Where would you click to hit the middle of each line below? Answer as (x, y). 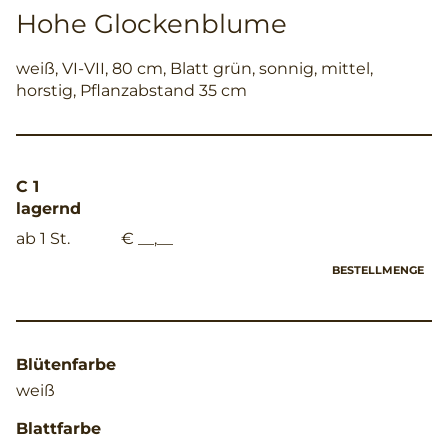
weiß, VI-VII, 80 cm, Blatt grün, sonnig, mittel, (194, 68)
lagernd (48, 208)
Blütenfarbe (66, 364)
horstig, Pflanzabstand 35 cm (131, 90)
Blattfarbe (58, 428)
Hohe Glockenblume (151, 23)
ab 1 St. (43, 238)
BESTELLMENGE (378, 269)
